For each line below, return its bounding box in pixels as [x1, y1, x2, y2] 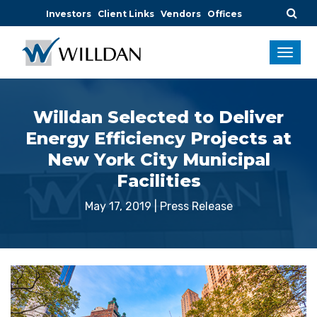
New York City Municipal [47, 149, 270, 170]
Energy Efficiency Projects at [25, 127, 292, 149]
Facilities [116, 170, 201, 191]
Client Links [98, 8, 154, 19]
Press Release [159, 199, 233, 213]
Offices [207, 8, 242, 19]
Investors [46, 8, 91, 19]
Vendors [161, 8, 201, 19]
